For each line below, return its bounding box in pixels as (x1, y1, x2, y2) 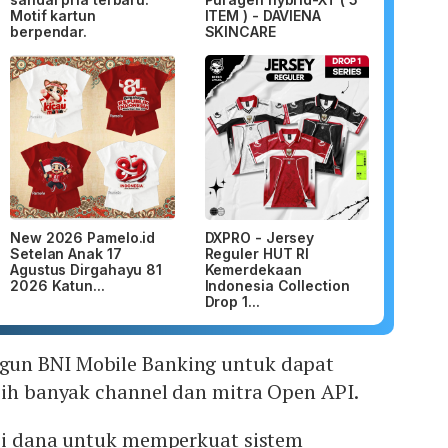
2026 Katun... (10, 276, 105, 294)
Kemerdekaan (204, 260, 302, 278)
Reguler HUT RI (204, 244, 310, 262)
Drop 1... (204, 292, 260, 310)
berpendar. (10, 23, 88, 41)
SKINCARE (204, 23, 276, 41)
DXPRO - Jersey (204, 228, 315, 246)
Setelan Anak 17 (10, 244, 122, 262)
